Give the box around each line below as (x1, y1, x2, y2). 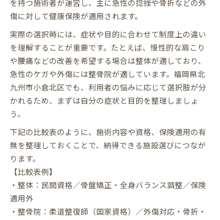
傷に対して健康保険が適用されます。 (10, 10, 142, 21)
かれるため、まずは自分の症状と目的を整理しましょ (10, 94, 198, 106)
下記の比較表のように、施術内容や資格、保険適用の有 (10, 126, 206, 137)
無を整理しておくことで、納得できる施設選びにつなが (10, 139, 206, 150)
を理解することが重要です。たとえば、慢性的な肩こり (10, 41, 205, 53)
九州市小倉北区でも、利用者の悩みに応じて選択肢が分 (10, 81, 206, 92)
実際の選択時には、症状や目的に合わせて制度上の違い (10, 28, 206, 39)
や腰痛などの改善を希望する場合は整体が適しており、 (10, 55, 206, 66)
